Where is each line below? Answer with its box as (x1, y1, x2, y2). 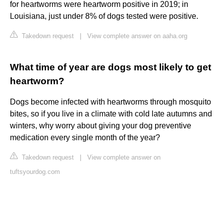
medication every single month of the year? (10, 133, 160, 142)
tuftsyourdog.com (10, 168, 60, 176)
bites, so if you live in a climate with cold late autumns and (10, 110, 212, 118)
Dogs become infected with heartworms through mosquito (10, 98, 211, 107)
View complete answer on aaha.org (87, 32, 187, 40)
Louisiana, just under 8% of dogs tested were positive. (10, 12, 198, 21)
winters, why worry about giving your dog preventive (10, 121, 191, 130)
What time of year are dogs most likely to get (10, 62, 211, 73)
